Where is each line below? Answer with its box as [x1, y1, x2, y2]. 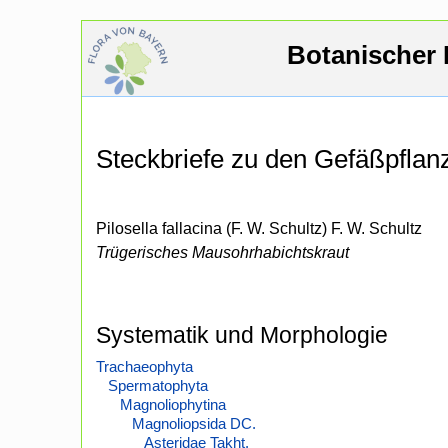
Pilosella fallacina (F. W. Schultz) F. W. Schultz [96, 220, 422, 238]
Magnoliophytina [120, 396, 226, 414]
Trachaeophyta [96, 358, 193, 376]
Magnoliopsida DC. [132, 415, 256, 433]
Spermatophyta [108, 377, 208, 395]
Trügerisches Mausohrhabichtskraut [96, 244, 349, 262]
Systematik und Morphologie [96, 322, 388, 349]
